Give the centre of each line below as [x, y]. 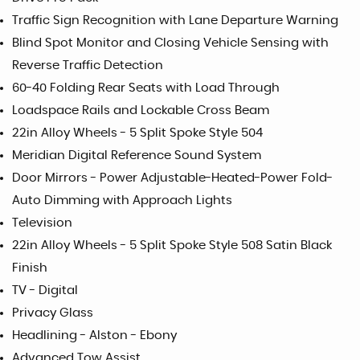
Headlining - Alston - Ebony [94, 335]
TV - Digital [45, 290]
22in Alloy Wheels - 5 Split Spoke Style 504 [137, 133]
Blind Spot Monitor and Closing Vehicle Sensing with [170, 43]
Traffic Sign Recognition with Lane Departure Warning [175, 20]
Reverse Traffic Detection [88, 65]
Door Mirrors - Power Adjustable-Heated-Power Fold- [172, 178]
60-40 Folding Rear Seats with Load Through [146, 88]
